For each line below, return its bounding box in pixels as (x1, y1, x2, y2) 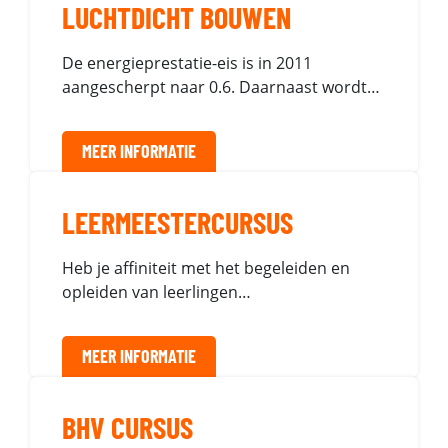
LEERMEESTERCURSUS (62, 204, 293, 240)
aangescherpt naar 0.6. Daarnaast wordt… (62, 76, 380, 98)
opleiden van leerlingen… (62, 281, 251, 303)
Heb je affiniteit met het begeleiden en (62, 257, 350, 279)
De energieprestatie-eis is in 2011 (62, 52, 312, 74)
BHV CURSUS (62, 409, 193, 445)
